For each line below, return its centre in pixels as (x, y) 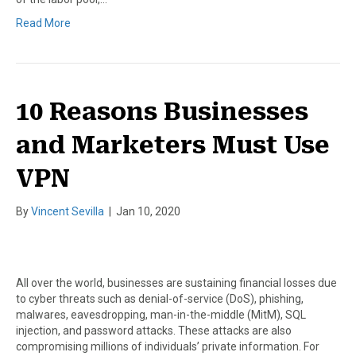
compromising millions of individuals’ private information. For (168, 346)
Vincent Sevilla (68, 211)
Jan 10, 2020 (148, 211)
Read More (43, 23)
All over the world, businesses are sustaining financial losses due (176, 282)
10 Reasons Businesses (162, 111)
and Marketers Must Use (173, 145)
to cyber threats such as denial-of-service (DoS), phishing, (160, 298)
